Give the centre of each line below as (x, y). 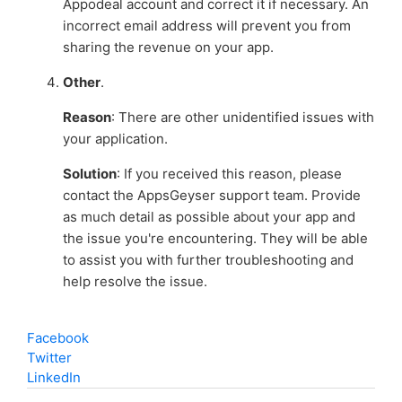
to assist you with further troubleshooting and (208, 259)
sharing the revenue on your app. (170, 47)
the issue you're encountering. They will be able (215, 238)
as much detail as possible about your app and (209, 216)
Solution (89, 173)
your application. (115, 138)
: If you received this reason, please (229, 173)
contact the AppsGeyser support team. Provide (211, 195)
